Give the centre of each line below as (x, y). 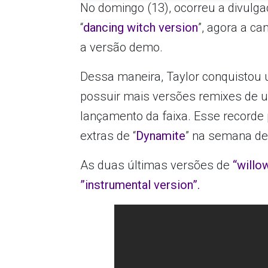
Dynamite (161, 136)
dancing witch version (141, 28)
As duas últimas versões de (157, 165)
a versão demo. (122, 48)
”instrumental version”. (140, 185)
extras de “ (108, 136)
